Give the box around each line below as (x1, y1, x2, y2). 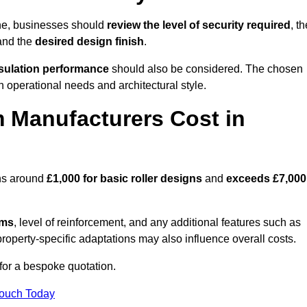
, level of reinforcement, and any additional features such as (14, 217, 301, 229)
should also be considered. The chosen (109, 63, 303, 75)
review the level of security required (107, 19, 291, 32)
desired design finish (35, 36, 144, 48)
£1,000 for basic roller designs (47, 173, 202, 185)
